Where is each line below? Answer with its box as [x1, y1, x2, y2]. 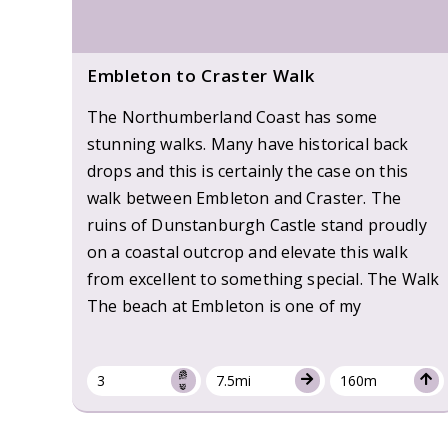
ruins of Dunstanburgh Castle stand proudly [87, 213, 427, 236]
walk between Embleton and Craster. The [87, 186, 402, 209]
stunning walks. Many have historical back [87, 132, 409, 155]
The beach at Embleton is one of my [87, 294, 362, 317]
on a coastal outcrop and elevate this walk [87, 240, 408, 263]
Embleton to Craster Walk [87, 63, 315, 87]
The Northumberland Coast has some [87, 105, 378, 128]
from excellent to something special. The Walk [87, 267, 440, 290]
